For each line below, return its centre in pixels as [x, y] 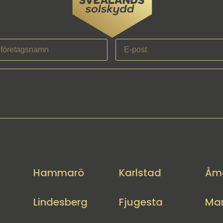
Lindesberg [60, 202]
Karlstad [140, 172]
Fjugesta [141, 202]
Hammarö [58, 172]
